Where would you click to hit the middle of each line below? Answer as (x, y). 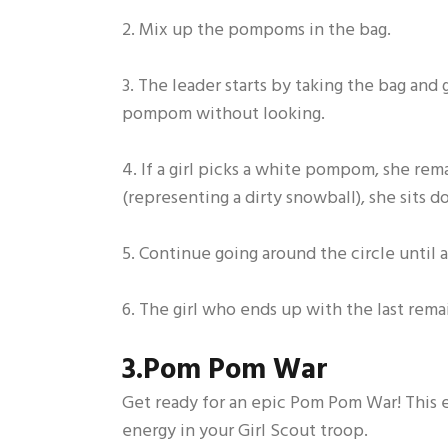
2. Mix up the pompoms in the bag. (256, 31)
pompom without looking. (223, 115)
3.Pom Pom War (225, 371)
